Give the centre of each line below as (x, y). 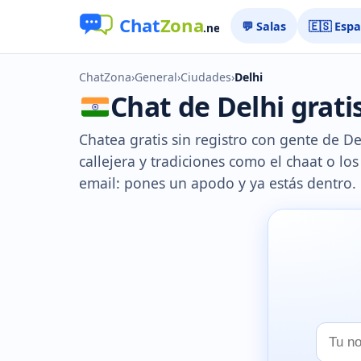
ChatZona (105, 77)
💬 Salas (264, 26)
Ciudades (206, 77)
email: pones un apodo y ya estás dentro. (218, 183)
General (156, 77)
